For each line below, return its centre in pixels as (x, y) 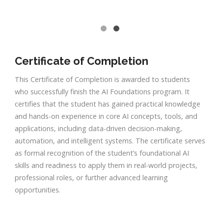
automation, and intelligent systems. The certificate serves (110, 140)
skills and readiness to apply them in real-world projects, (106, 165)
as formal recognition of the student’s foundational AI (102, 153)
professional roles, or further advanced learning (91, 177)
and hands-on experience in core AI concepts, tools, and (106, 116)
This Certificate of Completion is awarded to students (102, 79)
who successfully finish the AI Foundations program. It (102, 91)
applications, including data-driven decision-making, (98, 128)
